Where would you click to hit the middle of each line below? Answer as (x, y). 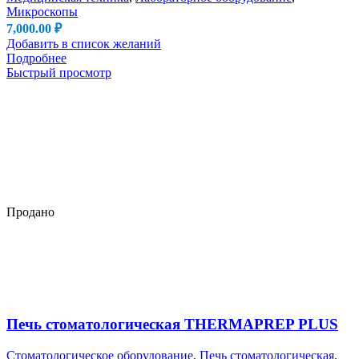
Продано (30, 212)
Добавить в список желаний (84, 43)
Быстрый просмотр (59, 72)
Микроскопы (42, 11)
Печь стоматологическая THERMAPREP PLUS (172, 325)
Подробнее (36, 58)
